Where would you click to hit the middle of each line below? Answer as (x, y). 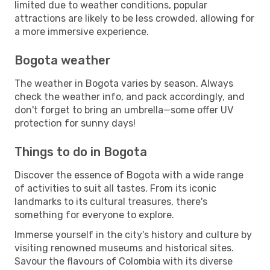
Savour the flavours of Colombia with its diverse (124, 261)
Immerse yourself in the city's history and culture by (133, 234)
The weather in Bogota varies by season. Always (124, 83)
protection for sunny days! (75, 123)
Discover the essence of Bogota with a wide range (129, 175)
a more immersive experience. (82, 31)
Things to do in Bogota (81, 152)
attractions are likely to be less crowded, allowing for (134, 18)
